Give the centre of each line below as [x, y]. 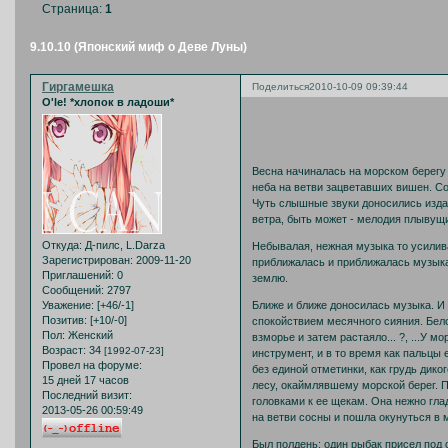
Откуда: [62, 245]
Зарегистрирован [86, 260]
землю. [270, 277]
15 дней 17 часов [85, 380]
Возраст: [64, 350]
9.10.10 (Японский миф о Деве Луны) [138, 46]
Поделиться [280, 87]
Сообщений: [73, 290]
